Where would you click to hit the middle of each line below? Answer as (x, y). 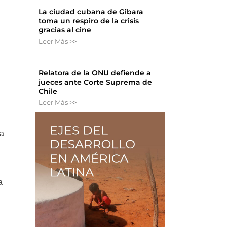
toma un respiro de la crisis (89, 21)
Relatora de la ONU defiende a (95, 73)
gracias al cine (65, 30)
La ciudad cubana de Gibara (91, 12)
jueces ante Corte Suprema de (96, 82)
